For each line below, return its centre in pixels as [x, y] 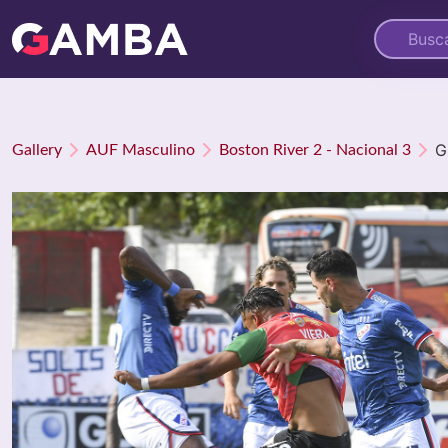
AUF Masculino [140, 150]
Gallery [37, 150]
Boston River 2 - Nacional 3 [315, 150]
